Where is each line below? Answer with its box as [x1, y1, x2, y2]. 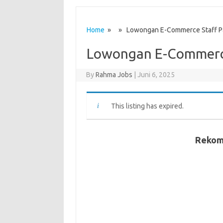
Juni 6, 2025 [137, 71, 175, 79]
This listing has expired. [111, 102, 184, 110]
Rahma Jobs [96, 71, 133, 79]
